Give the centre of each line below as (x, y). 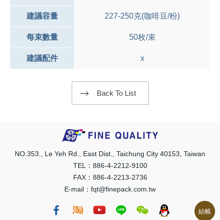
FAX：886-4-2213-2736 (110, 178)
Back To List (116, 93)
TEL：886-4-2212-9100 (110, 166)
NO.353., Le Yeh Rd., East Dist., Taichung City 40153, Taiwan (110, 154)
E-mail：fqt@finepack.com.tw (110, 189)
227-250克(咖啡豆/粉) (142, 16)
